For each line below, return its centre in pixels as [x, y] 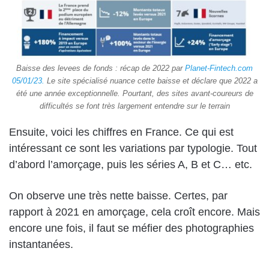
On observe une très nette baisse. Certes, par [118, 195]
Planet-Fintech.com [219, 68]
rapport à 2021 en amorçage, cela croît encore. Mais [134, 212]
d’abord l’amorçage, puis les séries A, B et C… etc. [131, 164]
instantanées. [41, 244]
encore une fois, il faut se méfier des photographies [131, 228]
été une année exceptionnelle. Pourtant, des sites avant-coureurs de [134, 93]
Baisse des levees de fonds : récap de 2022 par [101, 68]
